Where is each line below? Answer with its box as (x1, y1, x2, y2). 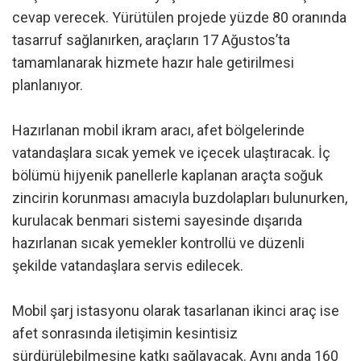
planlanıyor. (12, 77, 83, 94)
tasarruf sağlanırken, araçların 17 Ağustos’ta (12, 31, 290, 49)
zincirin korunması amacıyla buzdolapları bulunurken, (12, 189, 347, 207)
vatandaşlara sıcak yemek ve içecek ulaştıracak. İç (12, 144, 330, 162)
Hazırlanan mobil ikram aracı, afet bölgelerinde (12, 122, 305, 139)
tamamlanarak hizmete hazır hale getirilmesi (12, 54, 294, 72)
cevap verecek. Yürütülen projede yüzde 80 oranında (12, 9, 346, 27)
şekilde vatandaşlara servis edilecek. (12, 257, 243, 275)
